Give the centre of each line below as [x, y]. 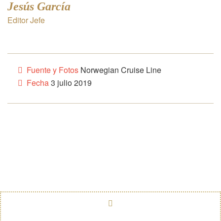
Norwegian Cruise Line [120, 70]
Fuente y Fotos [51, 70]
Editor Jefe [26, 20]
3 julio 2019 [70, 82]
